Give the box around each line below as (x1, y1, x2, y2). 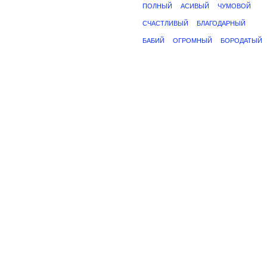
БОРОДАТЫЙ (221, 37, 262, 44)
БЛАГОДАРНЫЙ (197, 20, 246, 27)
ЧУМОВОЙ (218, 2, 251, 10)
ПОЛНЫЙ (142, 2, 172, 10)
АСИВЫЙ (181, 2, 209, 10)
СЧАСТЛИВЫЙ (142, 20, 188, 27)
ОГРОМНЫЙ (173, 37, 212, 44)
